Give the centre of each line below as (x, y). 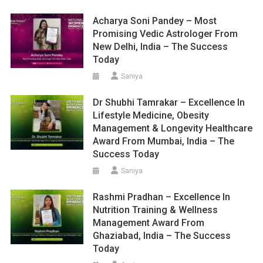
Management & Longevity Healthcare (173, 128)
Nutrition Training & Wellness (156, 210)
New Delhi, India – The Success (161, 47)
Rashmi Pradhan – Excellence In (162, 197)
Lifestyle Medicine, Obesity (151, 115)
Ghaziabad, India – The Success (162, 236)
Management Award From (149, 223)
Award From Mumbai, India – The (164, 141)
